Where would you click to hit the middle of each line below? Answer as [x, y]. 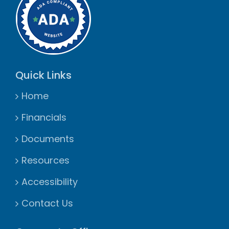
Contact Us [47, 203]
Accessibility [50, 182]
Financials [44, 118]
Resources [45, 161]
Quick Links [43, 75]
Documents [48, 139]
